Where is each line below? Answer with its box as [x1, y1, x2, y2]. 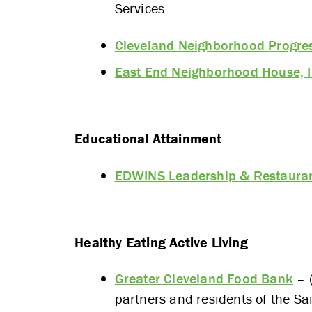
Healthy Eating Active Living [75, 233, 248, 251]
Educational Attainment [75, 129, 222, 147]
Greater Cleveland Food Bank [114, 270, 294, 288]
